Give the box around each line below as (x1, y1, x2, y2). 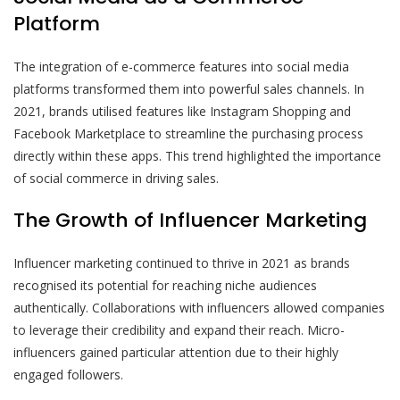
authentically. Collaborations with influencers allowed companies (13, 299, 385, 317)
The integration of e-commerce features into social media (13, 58, 349, 76)
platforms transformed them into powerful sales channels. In (13, 80, 364, 98)
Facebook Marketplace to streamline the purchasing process (13, 125, 363, 143)
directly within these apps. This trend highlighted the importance (13, 147, 381, 165)
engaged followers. (13, 366, 123, 384)
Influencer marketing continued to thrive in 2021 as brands (13, 254, 350, 272)
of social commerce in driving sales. (13, 170, 219, 187)
